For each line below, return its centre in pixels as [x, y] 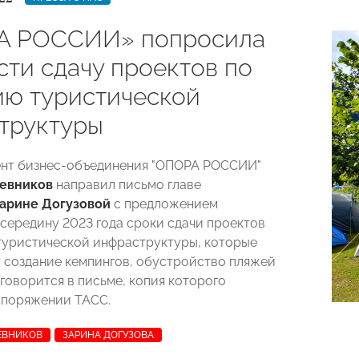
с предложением [164, 204]
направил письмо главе [127, 185]
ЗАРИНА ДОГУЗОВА [108, 335]
